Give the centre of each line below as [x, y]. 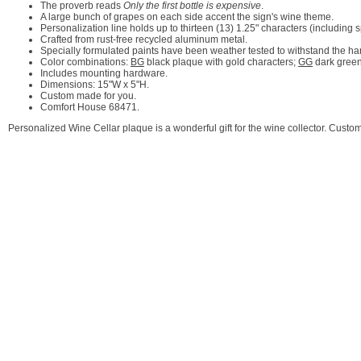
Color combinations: [85, 62]
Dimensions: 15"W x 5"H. [95, 85]
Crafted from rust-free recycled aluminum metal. [144, 39]
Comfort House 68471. [90, 107]
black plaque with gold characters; [221, 62]
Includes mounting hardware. [104, 73]
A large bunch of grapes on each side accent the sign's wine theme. [187, 17]
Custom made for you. [88, 96]
